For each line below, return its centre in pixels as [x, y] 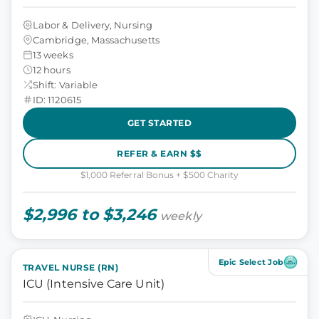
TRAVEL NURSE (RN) [71, 267]
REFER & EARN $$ [159, 153]
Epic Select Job [251, 262]
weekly [181, 216]
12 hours [52, 69]
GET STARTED [159, 122]
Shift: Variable [66, 84]
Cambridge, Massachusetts [96, 40]
